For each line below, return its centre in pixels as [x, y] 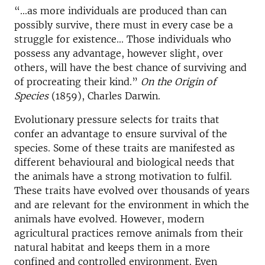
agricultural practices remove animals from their [129, 233]
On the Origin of [178, 82]
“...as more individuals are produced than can [120, 11]
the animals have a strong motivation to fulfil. [123, 176]
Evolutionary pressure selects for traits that [117, 119]
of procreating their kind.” [77, 82]
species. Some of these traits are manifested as [125, 148]
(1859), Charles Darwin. [104, 96]
